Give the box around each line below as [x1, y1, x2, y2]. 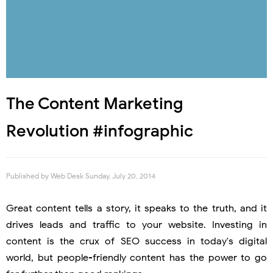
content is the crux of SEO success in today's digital [6, 235, 267, 247]
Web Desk [51, 171, 85, 180]
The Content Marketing [6, 93, 183, 114]
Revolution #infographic [6, 120, 193, 141]
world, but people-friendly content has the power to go [6, 251, 267, 264]
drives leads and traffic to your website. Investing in [6, 218, 267, 231]
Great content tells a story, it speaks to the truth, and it [6, 202, 267, 214]
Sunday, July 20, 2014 [85, 171, 155, 180]
